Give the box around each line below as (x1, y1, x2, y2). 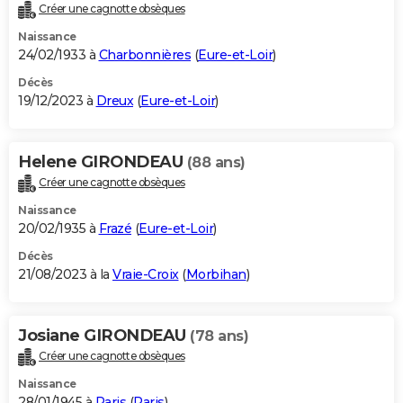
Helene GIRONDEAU (18, 152, 187, 173)
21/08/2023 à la (18, 266, 112, 283)
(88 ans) (186, 154, 246, 172)
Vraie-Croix (112, 266, 179, 283)
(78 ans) (190, 327, 248, 345)
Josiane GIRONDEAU (18, 326, 190, 346)
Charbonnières (98, 47, 191, 64)
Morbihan (185, 266, 246, 283)
